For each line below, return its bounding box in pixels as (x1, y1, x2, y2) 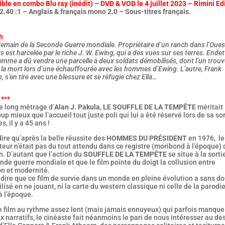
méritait (195, 103, 223, 111)
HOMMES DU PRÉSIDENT (106, 134, 187, 143)
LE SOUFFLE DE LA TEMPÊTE (102, 103, 196, 111)
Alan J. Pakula (54, 103, 100, 111)
